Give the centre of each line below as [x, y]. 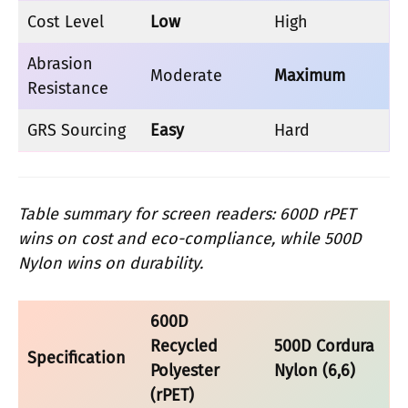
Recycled [184, 346]
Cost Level [66, 22]
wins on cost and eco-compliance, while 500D [190, 239]
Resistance [68, 88]
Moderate [186, 76]
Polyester [185, 371]
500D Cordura [324, 346]
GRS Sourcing [76, 130]
